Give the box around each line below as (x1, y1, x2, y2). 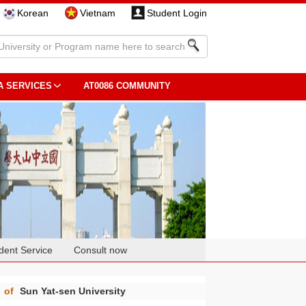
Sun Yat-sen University (20, 286, 126, 296)
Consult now (74, 245, 128, 255)
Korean (16, 8, 48, 18)
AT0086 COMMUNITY (83, 81, 171, 91)
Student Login (146, 8, 207, 18)
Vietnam (79, 8, 115, 18)
